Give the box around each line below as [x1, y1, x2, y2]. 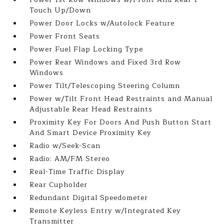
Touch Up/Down [29, 4, 91, 16]
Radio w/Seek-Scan [29, 140, 101, 151]
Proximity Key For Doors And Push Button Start [29, 116, 212, 128]
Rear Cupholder [29, 179, 88, 190]
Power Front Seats [29, 30, 100, 42]
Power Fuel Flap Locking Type [29, 43, 143, 55]
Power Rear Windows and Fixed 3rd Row [29, 56, 181, 68]
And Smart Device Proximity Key [29, 127, 152, 138]
